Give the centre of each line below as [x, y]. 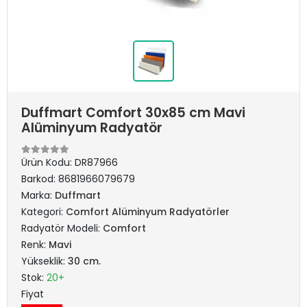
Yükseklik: [45, 261]
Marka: [38, 195]
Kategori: [44, 212]
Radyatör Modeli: [62, 228]
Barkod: [40, 179]
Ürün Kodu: [48, 162]
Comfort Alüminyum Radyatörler [148, 212]
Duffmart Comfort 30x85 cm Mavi [133, 113]
